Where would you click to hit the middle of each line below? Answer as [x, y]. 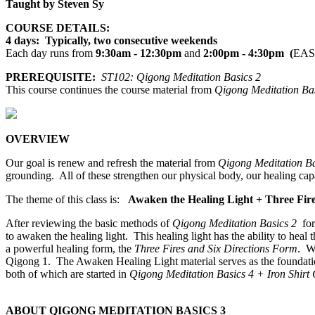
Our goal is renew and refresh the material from [112, 163]
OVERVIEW [38, 139]
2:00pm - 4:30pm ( [247, 53]
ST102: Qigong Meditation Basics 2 [181, 77]
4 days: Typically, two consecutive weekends [111, 41]
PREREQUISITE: [51, 77]
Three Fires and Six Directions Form [216, 249]
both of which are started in [67, 274]
